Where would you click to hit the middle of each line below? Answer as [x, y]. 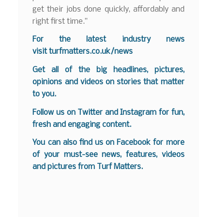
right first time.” [60, 21]
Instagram [139, 112]
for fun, [170, 112]
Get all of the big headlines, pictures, [108, 70]
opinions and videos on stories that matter [108, 82]
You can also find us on [75, 143]
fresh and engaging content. [82, 124]
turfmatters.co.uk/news [91, 52]
